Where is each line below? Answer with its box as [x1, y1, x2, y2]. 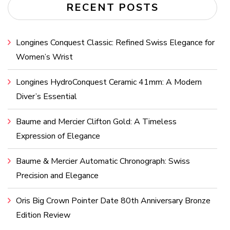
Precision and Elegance [16, 170, 99, 182]
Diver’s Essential [16, 91, 77, 103]
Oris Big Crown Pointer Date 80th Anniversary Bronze [16, 195, 210, 207]
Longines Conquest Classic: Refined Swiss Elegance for [16, 37, 215, 49]
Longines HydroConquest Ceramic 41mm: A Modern [16, 76, 202, 88]
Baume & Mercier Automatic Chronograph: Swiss [16, 156, 190, 167]
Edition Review [16, 209, 70, 221]
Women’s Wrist [16, 51, 73, 63]
